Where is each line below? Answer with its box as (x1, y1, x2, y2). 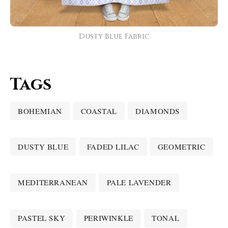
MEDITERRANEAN (18, 177, 89, 188)
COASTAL (80, 105, 117, 116)
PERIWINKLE (83, 213, 133, 223)
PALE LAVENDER (106, 177, 172, 188)
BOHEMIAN (18, 105, 63, 116)
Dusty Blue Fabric (78, 32, 150, 42)
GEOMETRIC (157, 141, 206, 152)
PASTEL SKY (18, 213, 66, 223)
